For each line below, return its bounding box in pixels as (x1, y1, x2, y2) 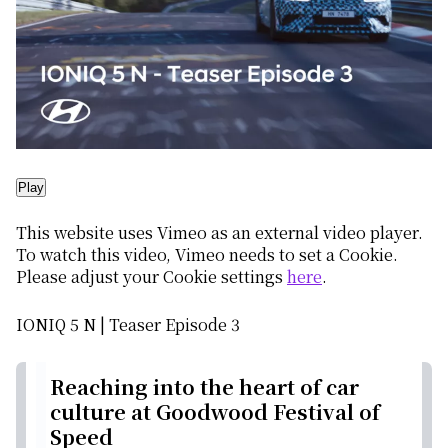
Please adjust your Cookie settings (16, 265, 287, 289)
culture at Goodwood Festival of (50, 396, 380, 426)
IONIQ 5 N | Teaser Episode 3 (16, 313, 240, 337)
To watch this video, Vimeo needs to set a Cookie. (16, 243, 398, 267)
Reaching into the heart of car (50, 371, 359, 401)
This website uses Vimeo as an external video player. (16, 221, 423, 245)
